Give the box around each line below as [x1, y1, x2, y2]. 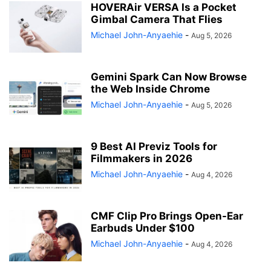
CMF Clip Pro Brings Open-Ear [91, 210, 243, 223]
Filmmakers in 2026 [91, 152, 192, 165]
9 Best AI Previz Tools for [91, 140, 217, 153]
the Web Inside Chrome [91, 83, 210, 96]
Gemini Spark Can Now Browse [91, 71, 247, 83]
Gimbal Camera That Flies [91, 13, 223, 26]
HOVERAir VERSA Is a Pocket [91, 1, 237, 14]
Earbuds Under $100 [91, 222, 195, 235]
